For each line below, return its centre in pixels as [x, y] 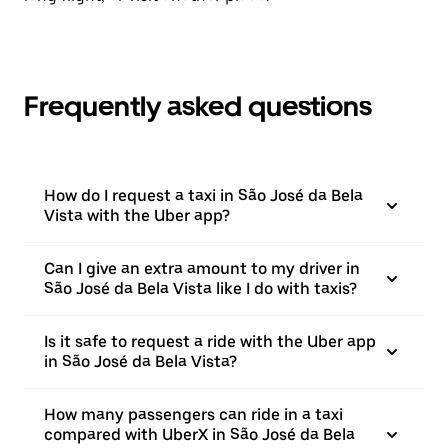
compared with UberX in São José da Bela [199, 434]
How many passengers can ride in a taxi [193, 414]
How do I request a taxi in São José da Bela [203, 195]
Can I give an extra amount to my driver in [202, 268]
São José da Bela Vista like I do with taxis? [200, 288]
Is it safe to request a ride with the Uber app [210, 341]
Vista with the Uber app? [137, 215]
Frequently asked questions [198, 106]
